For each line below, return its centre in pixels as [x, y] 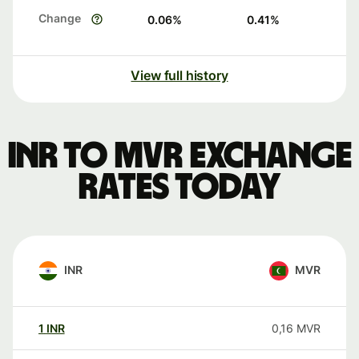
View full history [179, 76]
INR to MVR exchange [179, 157]
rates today [179, 188]
